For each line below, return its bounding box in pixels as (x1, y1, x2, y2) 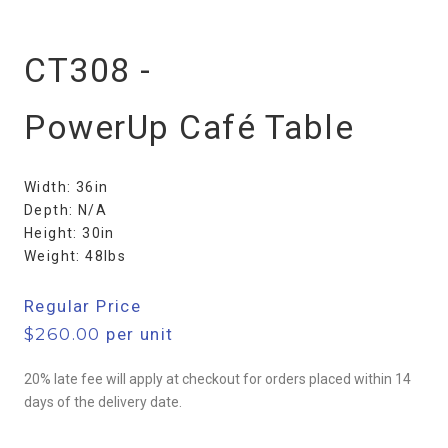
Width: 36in (24, 179, 109, 196)
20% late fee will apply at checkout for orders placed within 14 (24, 370, 411, 387)
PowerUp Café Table (24, 108, 354, 148)
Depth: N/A (24, 202, 107, 219)
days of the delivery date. (24, 393, 182, 410)
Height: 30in (24, 225, 115, 242)
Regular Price (24, 295, 142, 316)
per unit (100, 323, 174, 344)
